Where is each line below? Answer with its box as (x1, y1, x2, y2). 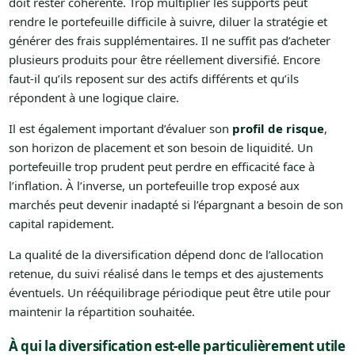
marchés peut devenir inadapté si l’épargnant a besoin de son (8, 197, 343, 213)
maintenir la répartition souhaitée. (8, 303, 195, 320)
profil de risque (231, 120, 324, 137)
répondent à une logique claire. (8, 90, 179, 106)
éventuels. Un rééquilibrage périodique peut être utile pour (8, 284, 330, 301)
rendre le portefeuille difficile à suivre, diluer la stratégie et (8, 13, 327, 30)
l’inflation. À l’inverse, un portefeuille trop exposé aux (8, 177, 300, 194)
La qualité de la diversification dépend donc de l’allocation (8, 246, 323, 263)
